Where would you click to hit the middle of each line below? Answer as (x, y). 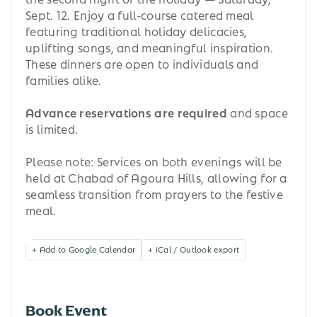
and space (257, 112)
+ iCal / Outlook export (194, 248)
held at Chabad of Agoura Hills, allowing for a (156, 177)
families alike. (64, 79)
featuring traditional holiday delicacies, (137, 30)
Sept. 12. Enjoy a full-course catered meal (140, 14)
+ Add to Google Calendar (84, 248)
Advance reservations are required (126, 112)
